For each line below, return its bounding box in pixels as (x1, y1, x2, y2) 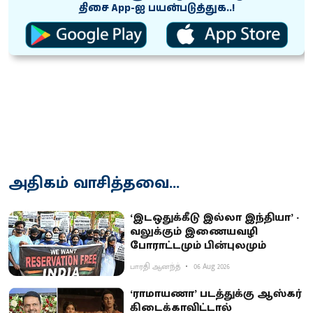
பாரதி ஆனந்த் (130, 260, 181, 273)
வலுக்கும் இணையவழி (130, 221, 259, 241)
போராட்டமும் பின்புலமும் (130, 235, 267, 255)
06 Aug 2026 (194, 260, 231, 273)
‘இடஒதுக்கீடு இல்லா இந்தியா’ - (130, 208, 297, 227)
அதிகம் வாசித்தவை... (8, 168, 180, 197)
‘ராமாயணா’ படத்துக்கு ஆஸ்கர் (130, 284, 303, 304)
